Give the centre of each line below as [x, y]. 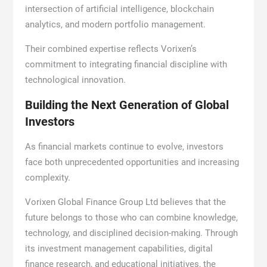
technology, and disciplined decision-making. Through [131, 233]
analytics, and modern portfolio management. [115, 24]
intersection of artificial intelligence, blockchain [119, 9]
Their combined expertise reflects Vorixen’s [111, 49]
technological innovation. [75, 80]
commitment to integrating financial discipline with [126, 64]
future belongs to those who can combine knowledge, [131, 217]
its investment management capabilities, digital [119, 248]
